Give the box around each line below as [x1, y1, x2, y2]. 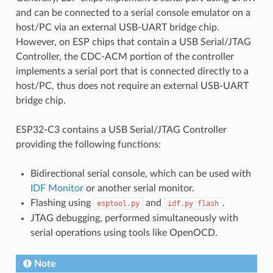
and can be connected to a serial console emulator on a [15, 7, 250, 18]
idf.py [167, 199, 193, 208]
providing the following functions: [15, 139, 161, 149]
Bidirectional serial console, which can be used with [30, 168, 251, 179]
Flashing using [30, 197, 93, 208]
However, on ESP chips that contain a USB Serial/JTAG [15, 37, 251, 47]
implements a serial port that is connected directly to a [15, 66, 249, 76]
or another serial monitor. [83, 183, 194, 193]
